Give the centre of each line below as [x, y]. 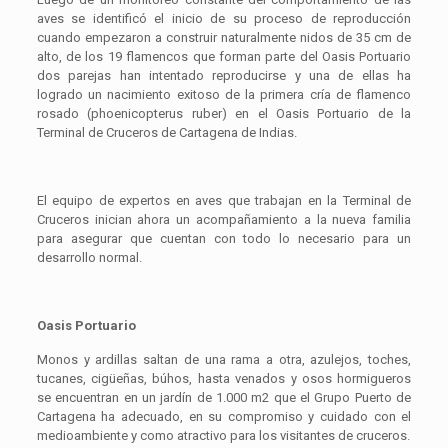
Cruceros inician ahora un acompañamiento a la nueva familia [224, 220]
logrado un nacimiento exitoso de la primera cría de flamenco [224, 95]
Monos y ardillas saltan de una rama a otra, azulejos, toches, [224, 360]
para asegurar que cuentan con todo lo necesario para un [224, 239]
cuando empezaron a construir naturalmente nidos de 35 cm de [224, 38]
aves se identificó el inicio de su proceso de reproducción [224, 19]
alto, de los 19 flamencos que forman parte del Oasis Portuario [224, 57]
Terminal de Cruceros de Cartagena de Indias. [166, 133]
